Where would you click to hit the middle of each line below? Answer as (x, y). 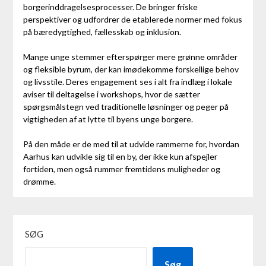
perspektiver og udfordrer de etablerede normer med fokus (132, 19)
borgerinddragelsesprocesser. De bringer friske (110, 7)
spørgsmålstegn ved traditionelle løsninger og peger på (126, 106)
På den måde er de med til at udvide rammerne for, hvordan (131, 144)
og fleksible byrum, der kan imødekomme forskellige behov (131, 69)
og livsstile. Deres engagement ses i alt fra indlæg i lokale (127, 81)
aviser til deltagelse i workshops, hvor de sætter (111, 94)
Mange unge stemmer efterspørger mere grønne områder (130, 56)
